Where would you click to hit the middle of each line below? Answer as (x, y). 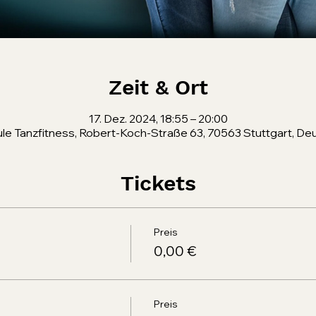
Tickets (158, 183)
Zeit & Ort (158, 87)
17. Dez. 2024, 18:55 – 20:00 (158, 119)
